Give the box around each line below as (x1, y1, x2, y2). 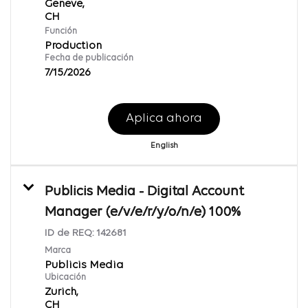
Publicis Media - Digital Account (45, 184, 244, 199)
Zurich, (45, 286, 78, 298)
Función (45, 26, 77, 36)
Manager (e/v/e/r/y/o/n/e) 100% (45, 205, 241, 219)
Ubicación (45, 272, 86, 282)
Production (45, 40, 102, 52)
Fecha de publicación (45, 53, 133, 63)
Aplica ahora (126, 111, 202, 125)
